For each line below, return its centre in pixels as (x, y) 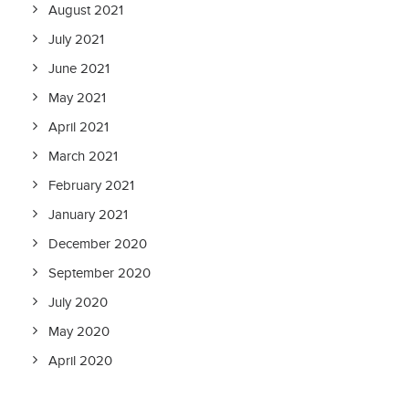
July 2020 (78, 302)
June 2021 (79, 68)
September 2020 (100, 273)
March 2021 (83, 156)
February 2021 (91, 185)
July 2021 (76, 39)
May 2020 (79, 331)
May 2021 (77, 98)
